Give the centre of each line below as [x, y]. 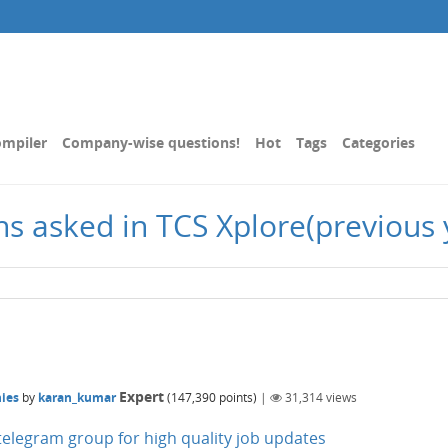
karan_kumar [77, 398]
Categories [378, 142]
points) [236, 398]
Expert [141, 397]
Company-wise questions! [151, 142]
